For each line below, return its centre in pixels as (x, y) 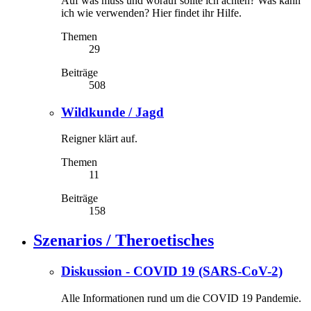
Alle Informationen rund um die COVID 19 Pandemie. (181, 298)
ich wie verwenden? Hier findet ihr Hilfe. (151, 12)
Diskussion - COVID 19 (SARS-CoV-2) (172, 271)
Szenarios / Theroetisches (124, 241)
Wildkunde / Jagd (112, 112)
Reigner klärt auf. (99, 139)
